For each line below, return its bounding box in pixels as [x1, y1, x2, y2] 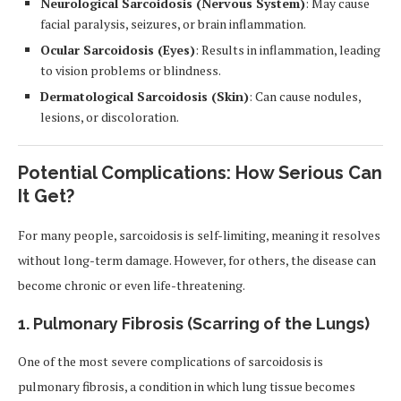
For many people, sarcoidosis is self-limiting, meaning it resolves [18, 226, 380, 243]
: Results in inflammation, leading [195, 41, 380, 58]
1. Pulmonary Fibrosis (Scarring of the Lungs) [18, 314, 370, 333]
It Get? [18, 185, 74, 207]
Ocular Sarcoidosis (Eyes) [40, 41, 195, 58]
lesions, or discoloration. [40, 108, 179, 125]
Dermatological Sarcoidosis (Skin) [40, 88, 249, 105]
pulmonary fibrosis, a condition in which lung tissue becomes [18, 378, 355, 395]
